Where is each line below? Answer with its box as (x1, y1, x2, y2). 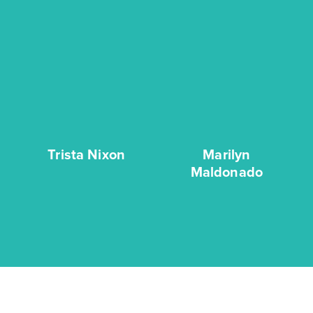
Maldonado (190, 161, 263, 182)
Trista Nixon (48, 143, 126, 165)
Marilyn (203, 143, 251, 165)
